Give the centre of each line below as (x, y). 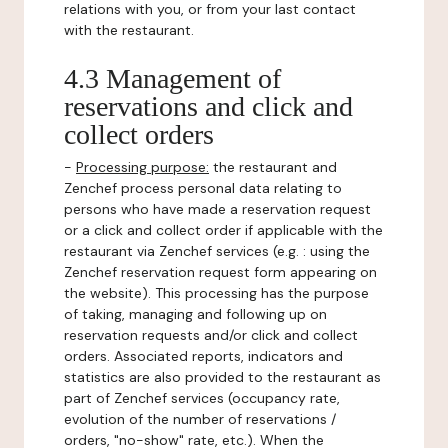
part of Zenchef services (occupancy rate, (202, 398)
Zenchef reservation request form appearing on (220, 272)
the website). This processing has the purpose (216, 293)
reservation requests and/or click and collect (211, 335)
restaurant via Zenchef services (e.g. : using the (217, 251)
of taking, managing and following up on (195, 314)
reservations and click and (208, 106)
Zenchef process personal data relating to (203, 188)
